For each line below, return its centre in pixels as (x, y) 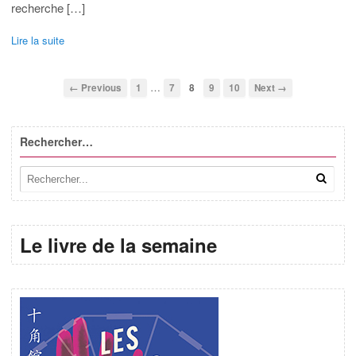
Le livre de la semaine (118, 245)
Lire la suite (38, 41)
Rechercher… (56, 142)
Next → (271, 88)
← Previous (95, 88)
